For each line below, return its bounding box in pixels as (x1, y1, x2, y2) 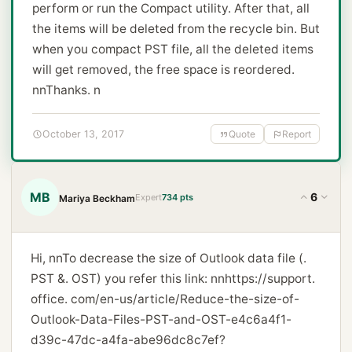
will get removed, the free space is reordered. (32, 62, 295, 77)
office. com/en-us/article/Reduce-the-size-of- (31, 291, 299, 306)
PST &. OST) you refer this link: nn (31, 271, 225, 286)
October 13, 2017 (42, 128, 124, 140)
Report (282, 128, 311, 140)
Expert (135, 191, 162, 203)
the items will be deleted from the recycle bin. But (32, 21, 320, 36)
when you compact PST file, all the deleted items (32, 42, 313, 57)
